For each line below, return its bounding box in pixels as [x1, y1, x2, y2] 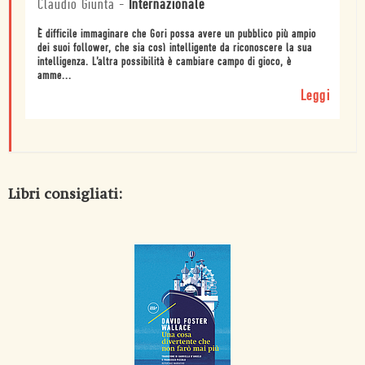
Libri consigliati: [8, 186, 122, 204]
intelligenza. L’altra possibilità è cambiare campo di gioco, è [37, 56, 292, 69]
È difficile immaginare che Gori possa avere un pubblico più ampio [37, 29, 316, 42]
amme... [37, 70, 72, 83]
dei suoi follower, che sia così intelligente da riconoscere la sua [37, 42, 312, 55]
